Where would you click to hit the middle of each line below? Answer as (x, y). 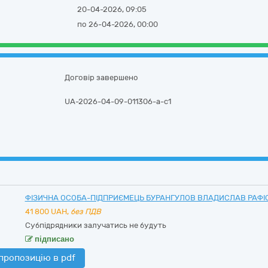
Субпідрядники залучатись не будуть (95, 225)
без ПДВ (86, 211)
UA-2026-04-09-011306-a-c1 (118, 101)
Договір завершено (102, 77)
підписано (53, 239)
